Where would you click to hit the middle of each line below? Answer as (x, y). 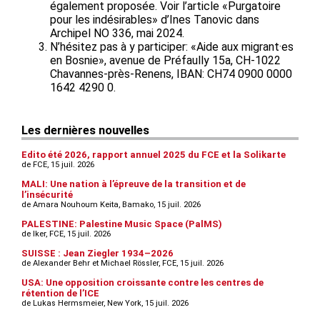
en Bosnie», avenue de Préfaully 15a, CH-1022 (165, 60)
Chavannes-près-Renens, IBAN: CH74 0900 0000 (171, 74)
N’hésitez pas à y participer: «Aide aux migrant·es (172, 46)
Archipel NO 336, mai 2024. (117, 33)
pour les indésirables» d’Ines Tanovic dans (155, 19)
